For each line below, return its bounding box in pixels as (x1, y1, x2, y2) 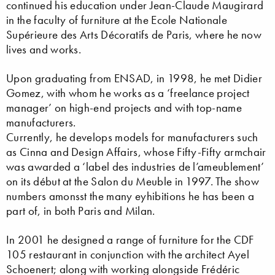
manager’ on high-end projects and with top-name (6, 100, 242, 115)
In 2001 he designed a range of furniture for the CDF (6, 232, 254, 247)
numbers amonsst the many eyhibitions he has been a (6, 188, 255, 203)
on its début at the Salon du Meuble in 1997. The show (6, 174, 259, 188)
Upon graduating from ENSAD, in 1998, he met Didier (6, 71, 263, 85)
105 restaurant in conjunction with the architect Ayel (6, 247, 249, 261)
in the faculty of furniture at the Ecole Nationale (6, 12, 228, 27)
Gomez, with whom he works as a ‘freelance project (6, 85, 250, 100)
